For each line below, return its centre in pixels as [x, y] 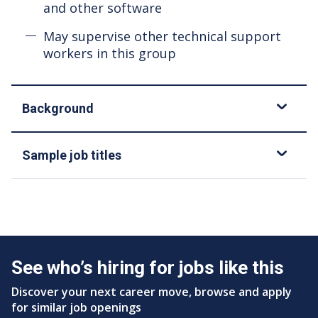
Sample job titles [72, 155]
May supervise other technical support [162, 36]
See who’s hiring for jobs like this [148, 267]
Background [58, 108]
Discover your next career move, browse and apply [152, 291]
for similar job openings [76, 307]
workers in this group [110, 53]
